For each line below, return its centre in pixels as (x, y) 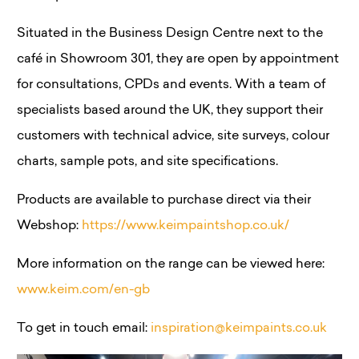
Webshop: (49, 226)
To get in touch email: (84, 328)
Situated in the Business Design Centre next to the (170, 33)
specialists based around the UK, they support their (170, 110)
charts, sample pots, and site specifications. (147, 161)
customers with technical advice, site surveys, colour (173, 136)
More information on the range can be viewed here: (171, 264)
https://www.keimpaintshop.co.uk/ (186, 226)
